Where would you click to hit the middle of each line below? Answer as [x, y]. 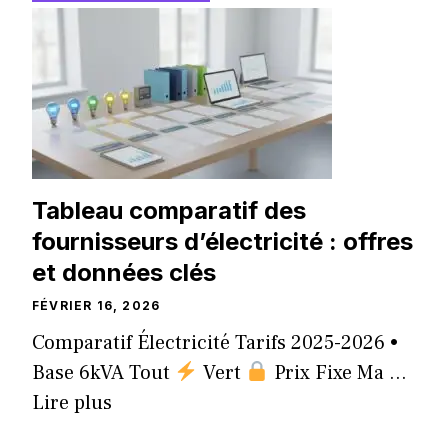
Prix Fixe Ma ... [337, 373]
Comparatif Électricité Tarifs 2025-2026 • [215, 343]
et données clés [124, 273]
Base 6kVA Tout [103, 373]
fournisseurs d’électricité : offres [222, 242]
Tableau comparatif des [169, 211]
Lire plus [72, 403]
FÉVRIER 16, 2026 [96, 306]
